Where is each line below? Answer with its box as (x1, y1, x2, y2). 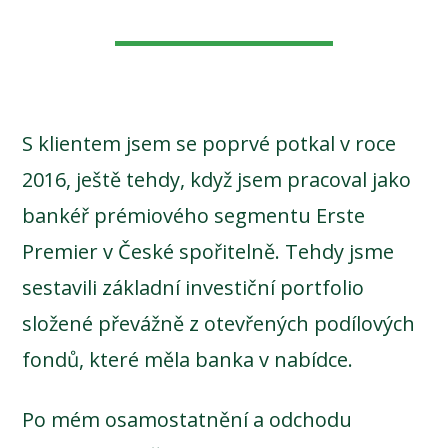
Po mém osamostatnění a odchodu (22, 406, 353, 434)
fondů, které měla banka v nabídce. (22, 346, 354, 374)
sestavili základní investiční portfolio (22, 274, 365, 302)
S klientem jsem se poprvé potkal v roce (22, 130, 397, 158)
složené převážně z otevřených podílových (22, 310, 416, 338)
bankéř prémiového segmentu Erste (22, 202, 366, 230)
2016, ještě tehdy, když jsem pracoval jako (22, 166, 412, 194)
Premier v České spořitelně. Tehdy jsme (22, 238, 395, 266)
